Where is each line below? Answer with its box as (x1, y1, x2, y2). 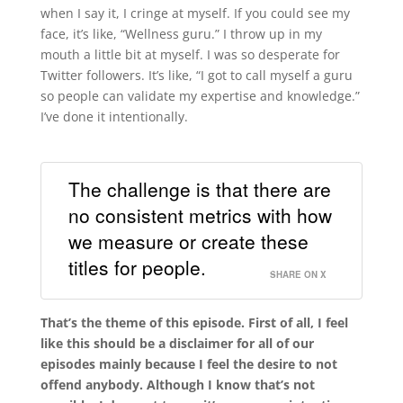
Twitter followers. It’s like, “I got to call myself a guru (40, 67, 353, 85)
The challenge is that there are (67, 175, 331, 202)
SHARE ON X (270, 267, 327, 281)
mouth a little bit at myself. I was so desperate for (40, 46, 340, 64)
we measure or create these (67, 227, 309, 255)
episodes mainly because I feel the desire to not (40, 354, 337, 372)
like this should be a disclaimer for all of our (40, 334, 314, 352)
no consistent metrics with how (67, 201, 332, 228)
